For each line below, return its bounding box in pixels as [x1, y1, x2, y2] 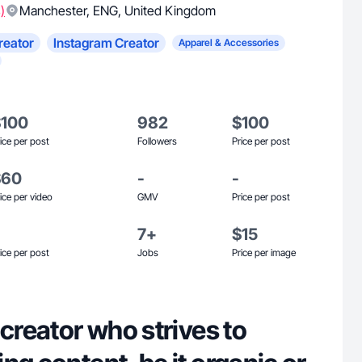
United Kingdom [124, 2, 216, 19]
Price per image [232, 246, 296, 259]
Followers [137, 135, 177, 147]
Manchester [19, 2, 86, 19]
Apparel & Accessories [179, 36, 279, 48]
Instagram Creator [53, 35, 159, 51]
